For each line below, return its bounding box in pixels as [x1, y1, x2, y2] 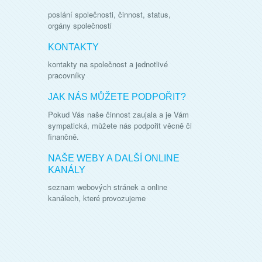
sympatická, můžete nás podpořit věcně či [48, 119, 192, 131]
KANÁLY [48, 164, 85, 175]
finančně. [48, 130, 79, 142]
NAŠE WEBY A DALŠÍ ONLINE [48, 153, 180, 163]
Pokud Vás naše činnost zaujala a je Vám [48, 108, 189, 120]
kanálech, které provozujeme [48, 192, 146, 204]
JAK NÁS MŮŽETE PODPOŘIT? [48, 92, 186, 102]
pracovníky [48, 70, 85, 81]
